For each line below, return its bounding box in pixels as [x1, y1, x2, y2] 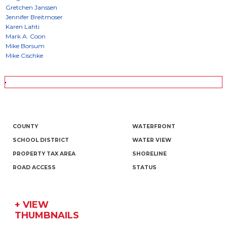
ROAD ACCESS [12, 164, 56, 171]
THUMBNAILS [14, 210, 79, 221]
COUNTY [12, 123, 38, 130]
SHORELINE [132, 150, 167, 158]
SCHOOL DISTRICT [12, 137, 69, 144]
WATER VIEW [132, 137, 171, 144]
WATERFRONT [132, 123, 175, 130]
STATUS [132, 164, 157, 171]
